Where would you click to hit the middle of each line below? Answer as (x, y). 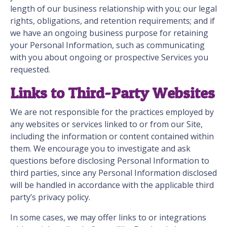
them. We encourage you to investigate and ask (100, 149)
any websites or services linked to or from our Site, (106, 124)
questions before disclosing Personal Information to (110, 161)
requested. (30, 70)
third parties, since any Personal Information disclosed (113, 173)
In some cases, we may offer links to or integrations (108, 218)
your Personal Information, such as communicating (107, 45)
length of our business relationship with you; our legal (113, 9)
